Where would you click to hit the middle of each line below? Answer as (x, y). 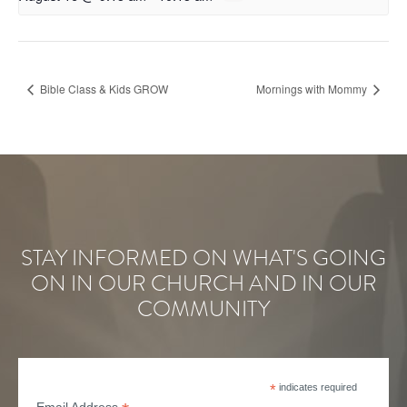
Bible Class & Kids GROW (103, 88)
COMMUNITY (203, 308)
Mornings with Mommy (313, 88)
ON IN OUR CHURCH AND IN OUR (203, 283)
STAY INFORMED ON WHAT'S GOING (203, 257)
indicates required (317, 387)
